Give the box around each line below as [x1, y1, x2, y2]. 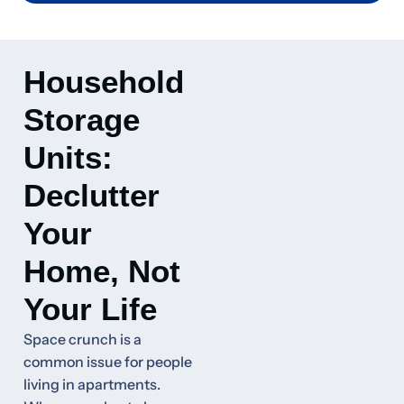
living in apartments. [23, 375, 161, 394]
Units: [23, 140, 113, 176]
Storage [23, 102, 140, 138]
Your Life [23, 291, 157, 327]
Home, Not [23, 253, 180, 289]
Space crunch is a [23, 330, 142, 349]
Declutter [23, 178, 160, 214]
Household [23, 64, 184, 100]
